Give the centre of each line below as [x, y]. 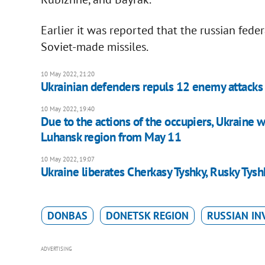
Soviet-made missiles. [94, 47]
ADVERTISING [56, 249]
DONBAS [67, 216]
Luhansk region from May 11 [111, 137]
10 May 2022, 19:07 [67, 159]
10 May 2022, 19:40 [67, 109]
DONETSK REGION [147, 216]
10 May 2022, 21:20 [67, 74]
